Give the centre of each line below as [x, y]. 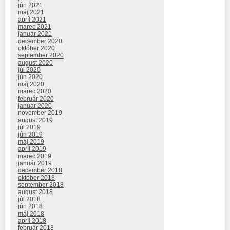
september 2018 [41, 185]
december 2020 [40, 41]
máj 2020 [31, 84]
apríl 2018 [32, 221]
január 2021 [35, 34]
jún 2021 [30, 5]
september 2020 [41, 56]
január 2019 [35, 164]
